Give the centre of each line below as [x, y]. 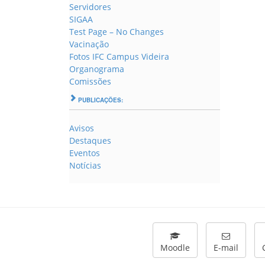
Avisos [82, 128]
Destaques [90, 140]
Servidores [90, 7]
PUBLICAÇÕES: [100, 100]
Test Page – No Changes [117, 32]
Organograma [97, 69]
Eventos [85, 153]
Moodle [175, 248]
